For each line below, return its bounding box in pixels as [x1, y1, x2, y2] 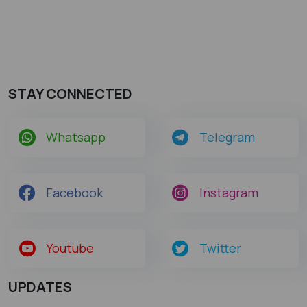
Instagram [199, 184, 258, 201]
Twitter [199, 239, 241, 256]
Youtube [46, 239, 94, 256]
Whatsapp [46, 128, 106, 145]
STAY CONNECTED [8, 84, 132, 103]
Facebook [46, 184, 103, 201]
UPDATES [8, 277, 72, 296]
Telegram [199, 128, 255, 145]
